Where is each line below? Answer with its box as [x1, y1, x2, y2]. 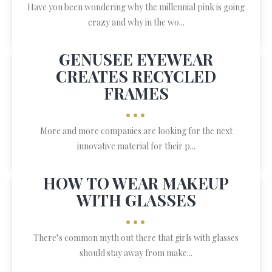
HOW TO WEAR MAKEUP [43, 172, 229, 194]
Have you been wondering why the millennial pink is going [27, 1, 245, 13]
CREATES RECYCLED [56, 66, 216, 87]
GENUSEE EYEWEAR [59, 49, 213, 70]
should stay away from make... [80, 247, 192, 259]
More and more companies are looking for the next [39, 125, 233, 137]
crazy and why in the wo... [87, 16, 185, 28]
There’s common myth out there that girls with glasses [33, 232, 239, 243]
